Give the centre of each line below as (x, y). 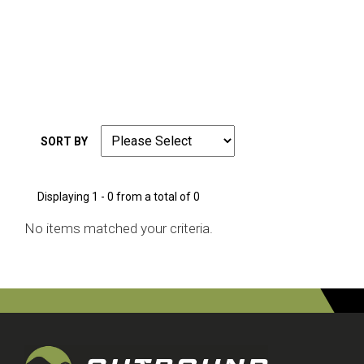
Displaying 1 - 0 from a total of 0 (119, 197)
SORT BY (64, 141)
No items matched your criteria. (119, 228)
